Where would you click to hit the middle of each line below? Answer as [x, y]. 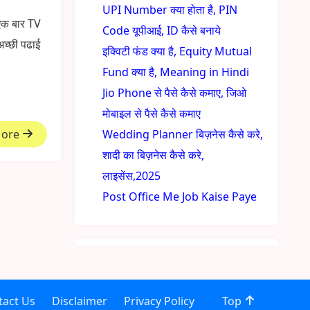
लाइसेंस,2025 [132, 176]
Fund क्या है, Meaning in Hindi [176, 72]
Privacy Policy [159, 301]
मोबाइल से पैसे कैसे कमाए [152, 113]
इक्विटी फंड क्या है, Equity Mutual [177, 51]
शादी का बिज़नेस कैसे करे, [154, 155]
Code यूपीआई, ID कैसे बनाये [162, 30]
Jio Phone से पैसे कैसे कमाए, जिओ [175, 93]
